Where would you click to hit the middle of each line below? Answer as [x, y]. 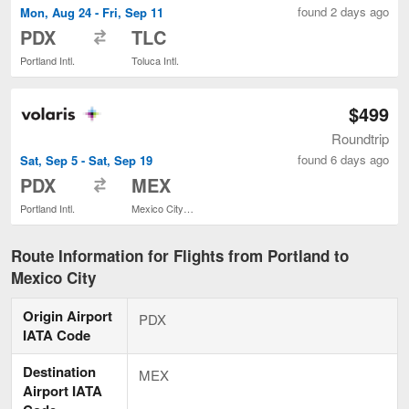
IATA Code [57, 335]
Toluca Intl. [155, 61]
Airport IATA [63, 390]
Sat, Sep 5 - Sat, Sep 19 [86, 161]
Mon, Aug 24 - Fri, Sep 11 [92, 13]
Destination [59, 371]
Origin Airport [68, 315]
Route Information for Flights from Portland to [180, 255]
